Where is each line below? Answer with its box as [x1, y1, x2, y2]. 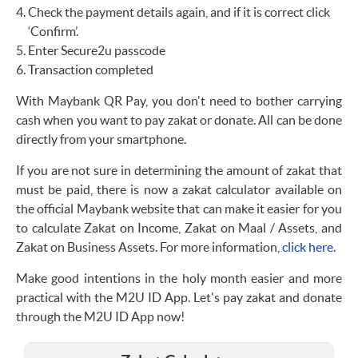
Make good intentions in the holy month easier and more [16, 271, 342, 286]
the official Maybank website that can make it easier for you [16, 201, 342, 217]
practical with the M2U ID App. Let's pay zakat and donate [16, 290, 342, 305]
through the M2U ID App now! [16, 309, 185, 324]
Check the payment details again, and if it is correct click [28, 5, 330, 20]
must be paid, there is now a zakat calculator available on [16, 182, 342, 197]
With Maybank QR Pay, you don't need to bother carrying [16, 93, 342, 109]
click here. [282, 240, 336, 255]
